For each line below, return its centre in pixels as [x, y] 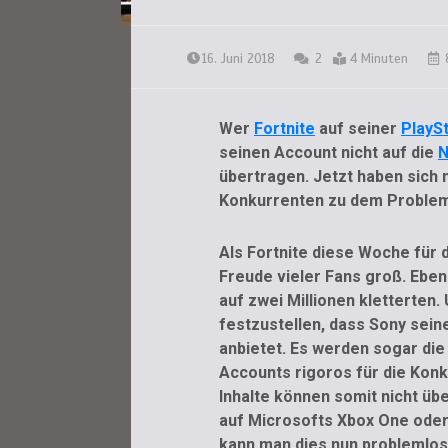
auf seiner [357, 129]
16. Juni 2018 [238, 59]
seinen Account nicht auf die [328, 153]
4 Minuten [378, 59]
